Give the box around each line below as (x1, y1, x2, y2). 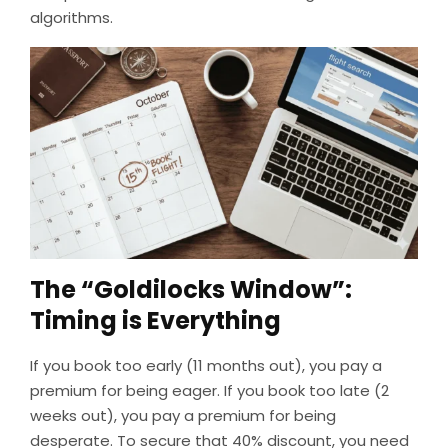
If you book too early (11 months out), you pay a (30, 354, 382, 376)
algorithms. (30, 7, 113, 29)
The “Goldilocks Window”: (30, 272, 352, 306)
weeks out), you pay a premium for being (30, 404, 336, 426)
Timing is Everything (30, 303, 281, 337)
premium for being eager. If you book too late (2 (30, 379, 389, 401)
